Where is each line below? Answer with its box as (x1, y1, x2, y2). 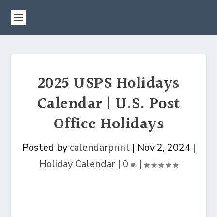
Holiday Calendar (39, 157, 115, 170)
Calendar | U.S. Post (36, 92, 181, 117)
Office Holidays (53, 112, 164, 137)
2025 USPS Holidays (37, 71, 180, 96)
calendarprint (69, 141, 130, 154)
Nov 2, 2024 (137, 141, 190, 154)
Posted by (22, 141, 70, 154)
